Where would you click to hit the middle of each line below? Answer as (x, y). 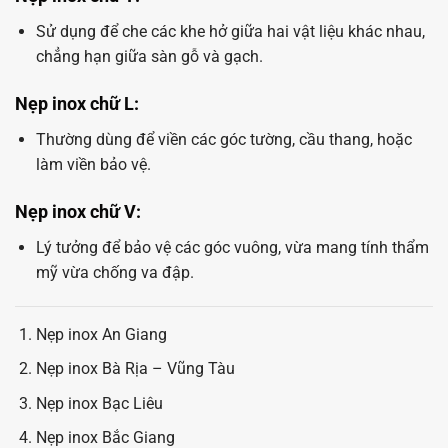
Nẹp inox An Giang (101, 334)
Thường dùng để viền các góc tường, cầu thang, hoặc (223, 140)
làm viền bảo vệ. (93, 165)
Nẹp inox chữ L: (77, 104)
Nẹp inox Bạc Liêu (99, 403)
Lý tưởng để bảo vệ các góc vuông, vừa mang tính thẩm (232, 247)
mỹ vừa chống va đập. (114, 272)
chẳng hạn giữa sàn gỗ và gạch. (149, 57)
